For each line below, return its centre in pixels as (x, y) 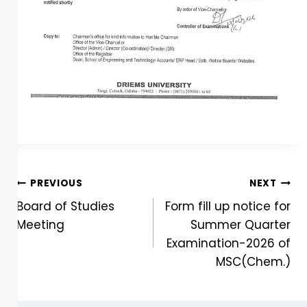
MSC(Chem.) (253, 262)
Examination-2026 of (229, 244)
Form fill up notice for (228, 207)
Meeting (40, 225)
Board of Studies (65, 207)
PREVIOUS (57, 183)
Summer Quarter (241, 225)
